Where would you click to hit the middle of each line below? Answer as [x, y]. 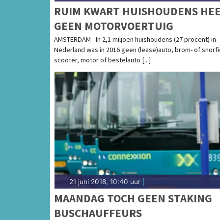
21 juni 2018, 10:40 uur [105, 181]
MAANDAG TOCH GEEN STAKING [133, 198]
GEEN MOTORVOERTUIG [114, 26]
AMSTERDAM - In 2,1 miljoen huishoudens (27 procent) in [135, 39]
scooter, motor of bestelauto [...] [102, 60]
